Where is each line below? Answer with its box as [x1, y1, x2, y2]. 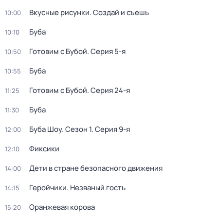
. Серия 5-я [87, 46, 126, 56]
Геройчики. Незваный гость [29, 182, 126, 193]
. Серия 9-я [91, 124, 130, 134]
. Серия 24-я [87, 85, 130, 95]
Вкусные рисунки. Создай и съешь [29, 7, 149, 18]
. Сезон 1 [62, 124, 91, 134]
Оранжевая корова [29, 202, 95, 212]
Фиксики [29, 144, 59, 154]
